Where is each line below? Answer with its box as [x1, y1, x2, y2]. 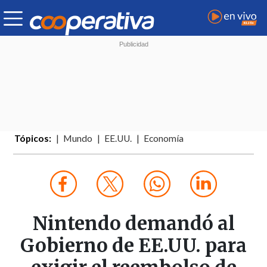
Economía [144, 133, 184, 144]
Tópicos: [14, 133, 52, 144]
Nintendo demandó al [32, 212, 235, 236]
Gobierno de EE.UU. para [20, 234, 247, 258]
